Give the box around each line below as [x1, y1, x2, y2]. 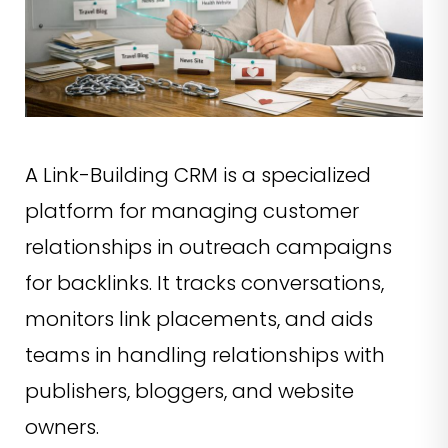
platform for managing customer [25, 197, 359, 226]
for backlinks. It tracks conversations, [25, 269, 384, 298]
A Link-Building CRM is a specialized [25, 161, 371, 190]
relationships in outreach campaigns [25, 233, 392, 262]
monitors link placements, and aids [25, 305, 373, 334]
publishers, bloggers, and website [25, 377, 354, 406]
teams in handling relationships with [25, 341, 385, 370]
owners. [25, 413, 99, 442]
